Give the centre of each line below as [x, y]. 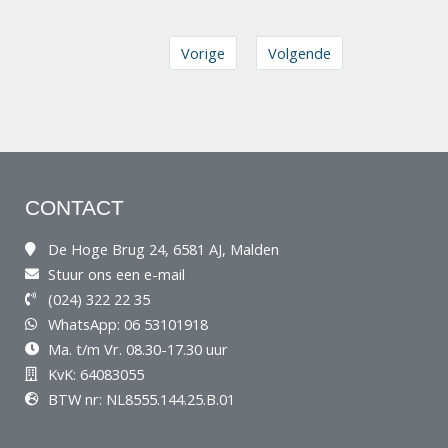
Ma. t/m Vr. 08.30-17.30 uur [137, 349]
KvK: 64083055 [95, 374]
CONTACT [74, 208]
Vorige [202, 53]
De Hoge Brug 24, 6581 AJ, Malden [163, 249]
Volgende [299, 53]
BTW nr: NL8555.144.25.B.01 [141, 399]
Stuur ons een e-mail [116, 274]
